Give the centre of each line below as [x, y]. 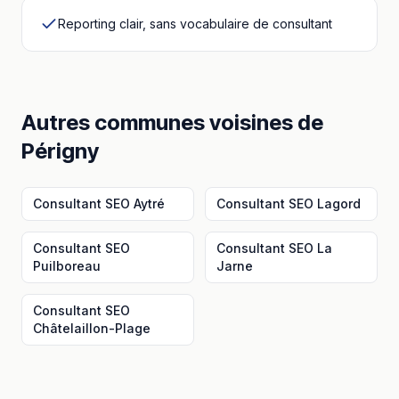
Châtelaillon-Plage [92, 328]
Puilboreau [67, 266]
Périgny [60, 151]
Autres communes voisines [159, 122]
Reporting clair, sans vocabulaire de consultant [195, 24]
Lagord [339, 204]
